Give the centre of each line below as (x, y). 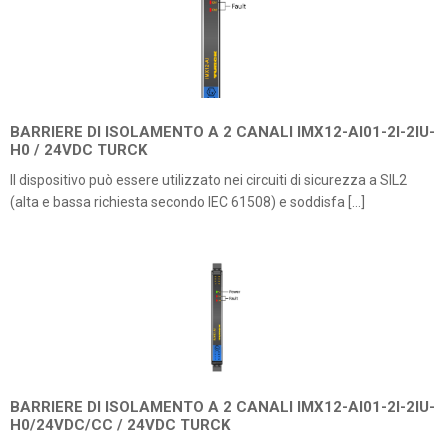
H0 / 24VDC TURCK (78, 150)
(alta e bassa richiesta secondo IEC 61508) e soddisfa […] (187, 202)
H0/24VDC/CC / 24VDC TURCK (120, 425)
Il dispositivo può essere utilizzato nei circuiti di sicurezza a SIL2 (208, 180)
